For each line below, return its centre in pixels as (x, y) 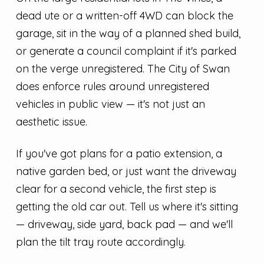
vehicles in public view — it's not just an (110, 104)
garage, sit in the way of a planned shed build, (128, 34)
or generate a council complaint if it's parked (126, 51)
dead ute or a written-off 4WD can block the (124, 16)
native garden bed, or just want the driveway (126, 171)
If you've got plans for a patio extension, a (119, 153)
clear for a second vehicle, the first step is (116, 189)
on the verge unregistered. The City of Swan (123, 69)
